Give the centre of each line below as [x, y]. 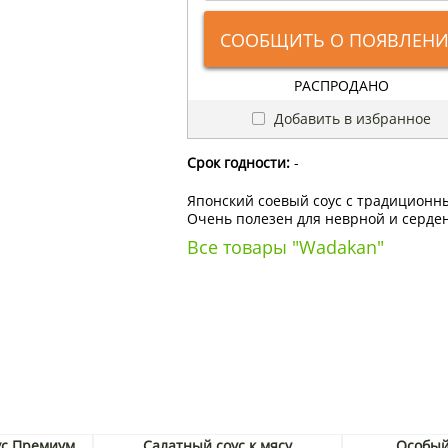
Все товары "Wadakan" [285, 246]
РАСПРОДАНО [342, 85]
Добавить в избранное [351, 118]
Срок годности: [238, 162]
